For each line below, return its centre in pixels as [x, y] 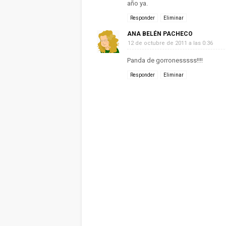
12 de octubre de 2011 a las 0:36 [170, 43]
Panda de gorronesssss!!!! [165, 60]
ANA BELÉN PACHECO [160, 34]
